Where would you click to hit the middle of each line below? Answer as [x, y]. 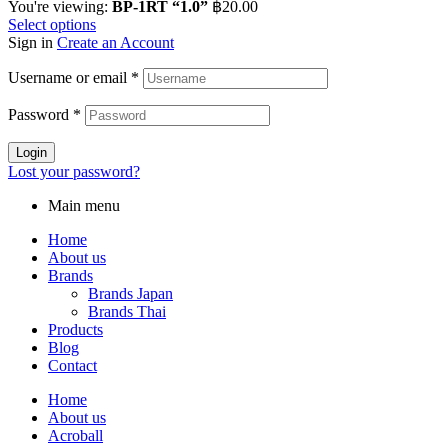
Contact [72, 365]
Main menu [84, 205]
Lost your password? [74, 171]
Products [75, 329]
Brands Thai [127, 311]
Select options [52, 24]
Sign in [30, 42]
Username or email [69, 77]
